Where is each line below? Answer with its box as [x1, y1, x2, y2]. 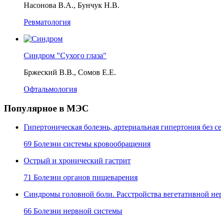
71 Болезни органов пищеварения [24, 173, 138, 182]
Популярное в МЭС [4, 103, 89, 113]
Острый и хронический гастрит [24, 156, 131, 165]
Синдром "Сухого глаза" [24, 51, 107, 60]
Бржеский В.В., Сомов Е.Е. [24, 68, 116, 77]
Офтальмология [24, 85, 77, 94]
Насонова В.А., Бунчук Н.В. [24, 1, 119, 10]
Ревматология [24, 18, 71, 27]
